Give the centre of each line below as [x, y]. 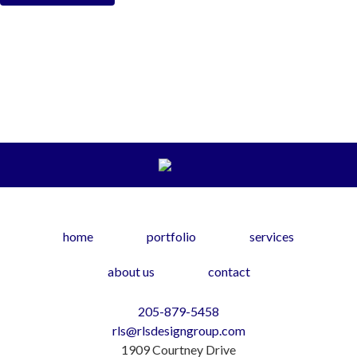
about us [131, 271]
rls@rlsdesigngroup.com [178, 331]
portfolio [171, 236]
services [272, 236]
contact [229, 271]
